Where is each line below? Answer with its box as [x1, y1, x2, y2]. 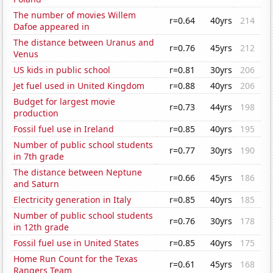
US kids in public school [13, 64, 111, 76]
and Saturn [13, 178, 60, 190]
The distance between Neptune [13, 166, 143, 179]
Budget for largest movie [13, 96, 116, 108]
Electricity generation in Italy [13, 194, 132, 206]
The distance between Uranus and [13, 37, 155, 49]
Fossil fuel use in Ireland [13, 123, 115, 135]
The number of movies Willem [13, 9, 136, 21]
